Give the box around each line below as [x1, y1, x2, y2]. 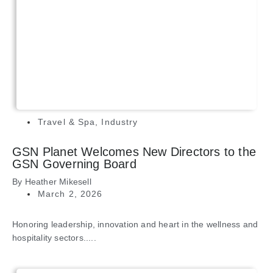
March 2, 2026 [38, 189, 103, 199]
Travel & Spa [38, 117, 96, 127]
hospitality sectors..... [12, 233, 96, 243]
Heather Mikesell [24, 177, 91, 187]
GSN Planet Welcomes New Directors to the [12, 145, 257, 159]
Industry [101, 117, 138, 127]
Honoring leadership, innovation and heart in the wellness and [12, 219, 258, 230]
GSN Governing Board [12, 157, 136, 171]
